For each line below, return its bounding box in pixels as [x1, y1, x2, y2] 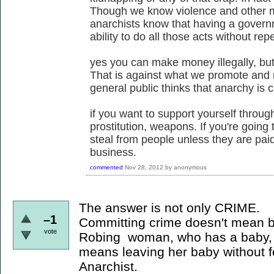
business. [90, 146, 136, 158]
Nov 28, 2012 [125, 163, 163, 171]
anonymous [174, 163, 207, 171]
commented [90, 163, 123, 171]
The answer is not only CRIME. [79, 200, 260, 215]
